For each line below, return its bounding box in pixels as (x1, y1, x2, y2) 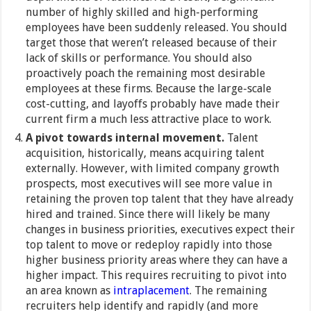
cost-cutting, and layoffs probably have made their (26, 97, 280, 111)
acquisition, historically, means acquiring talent (26, 146, 265, 160)
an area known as (26, 284, 114, 298)
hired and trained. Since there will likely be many (26, 208, 271, 221)
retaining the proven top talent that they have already (26, 192, 294, 206)
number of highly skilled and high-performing (26, 6, 259, 19)
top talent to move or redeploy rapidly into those (26, 238, 273, 252)
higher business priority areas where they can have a (26, 253, 288, 267)
